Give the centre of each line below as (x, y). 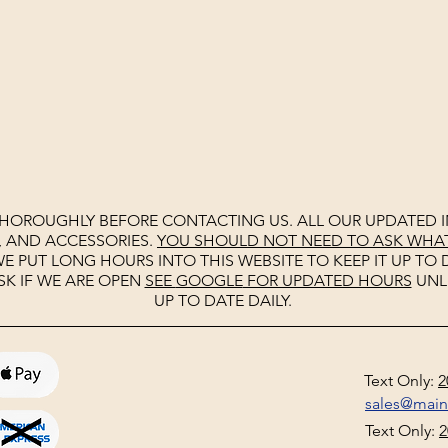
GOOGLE (209, 280)
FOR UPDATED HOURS (327, 280)
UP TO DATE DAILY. (223, 300)
